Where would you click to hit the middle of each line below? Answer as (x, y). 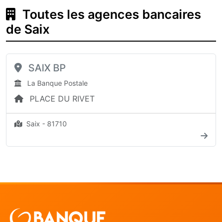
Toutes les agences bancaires (110, 14)
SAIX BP (46, 68)
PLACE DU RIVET (61, 99)
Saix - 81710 (46, 124)
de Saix (28, 29)
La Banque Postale (56, 83)
